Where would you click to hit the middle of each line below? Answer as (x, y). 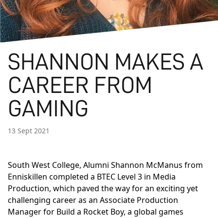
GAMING (48, 109)
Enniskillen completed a (52, 177)
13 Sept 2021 (29, 131)
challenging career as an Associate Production (93, 200)
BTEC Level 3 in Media (136, 177)
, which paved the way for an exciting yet (124, 189)
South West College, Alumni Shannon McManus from (105, 165)
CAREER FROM (80, 85)
